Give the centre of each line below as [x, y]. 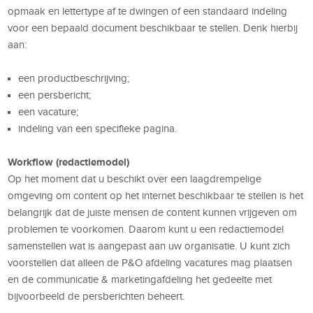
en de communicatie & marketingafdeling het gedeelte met [140, 279]
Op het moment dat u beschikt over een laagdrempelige [135, 179]
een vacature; [49, 111]
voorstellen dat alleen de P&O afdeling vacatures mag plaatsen [150, 262]
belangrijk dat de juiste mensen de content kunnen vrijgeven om [153, 212]
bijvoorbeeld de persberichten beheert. [96, 296]
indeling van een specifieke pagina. [98, 128]
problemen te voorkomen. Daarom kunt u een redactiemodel [146, 229]
